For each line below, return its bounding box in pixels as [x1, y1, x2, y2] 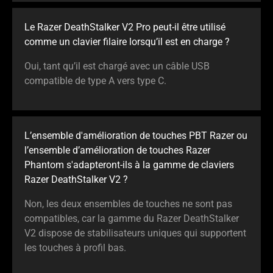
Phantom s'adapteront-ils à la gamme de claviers [24, 159, 234, 171]
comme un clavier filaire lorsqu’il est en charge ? [24, 36, 230, 48]
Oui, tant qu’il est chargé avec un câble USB [24, 60, 210, 73]
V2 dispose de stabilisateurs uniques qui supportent [24, 227, 246, 239]
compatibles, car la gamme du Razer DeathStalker [24, 213, 239, 225]
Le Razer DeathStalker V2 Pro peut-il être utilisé [24, 21, 225, 34]
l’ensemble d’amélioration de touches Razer [24, 144, 210, 157]
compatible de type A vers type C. [24, 75, 166, 87]
